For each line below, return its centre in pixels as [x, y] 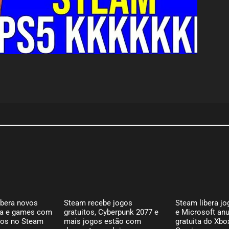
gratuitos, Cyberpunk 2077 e [111, 212]
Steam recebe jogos [98, 203]
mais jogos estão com [103, 221]
